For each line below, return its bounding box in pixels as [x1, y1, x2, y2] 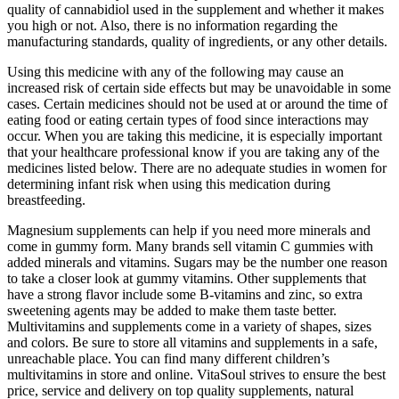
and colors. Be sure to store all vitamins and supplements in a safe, [7, 335, 378, 351]
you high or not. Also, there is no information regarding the [7, 18, 338, 34]
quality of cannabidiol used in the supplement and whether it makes [7, 2, 384, 18]
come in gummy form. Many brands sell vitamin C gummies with [7, 239, 373, 255]
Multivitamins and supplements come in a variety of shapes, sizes [7, 319, 371, 335]
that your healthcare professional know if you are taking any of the [7, 144, 379, 160]
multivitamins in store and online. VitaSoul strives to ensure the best [7, 367, 386, 383]
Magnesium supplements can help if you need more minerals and [7, 223, 370, 239]
